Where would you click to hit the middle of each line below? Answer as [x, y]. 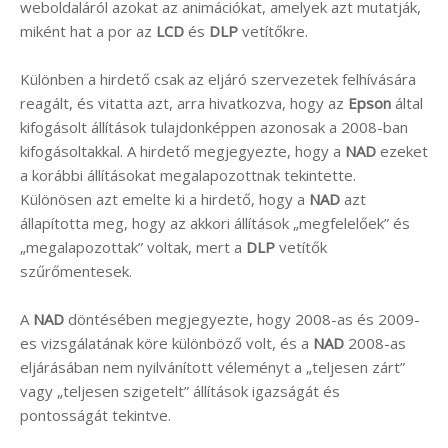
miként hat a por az [88, 30]
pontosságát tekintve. [95, 414]
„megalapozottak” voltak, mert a [133, 246]
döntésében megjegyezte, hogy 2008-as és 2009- [242, 318]
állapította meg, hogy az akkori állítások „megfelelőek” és [215, 222]
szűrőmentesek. [76, 270]
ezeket [402, 150]
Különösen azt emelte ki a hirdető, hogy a [164, 198]
